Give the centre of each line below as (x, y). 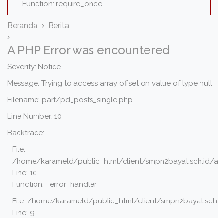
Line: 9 (23, 213)
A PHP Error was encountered (89, 50)
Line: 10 (25, 173)
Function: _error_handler (54, 184)
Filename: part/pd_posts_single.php (70, 100)
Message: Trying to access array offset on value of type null (110, 83)
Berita (59, 26)
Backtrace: (26, 133)
